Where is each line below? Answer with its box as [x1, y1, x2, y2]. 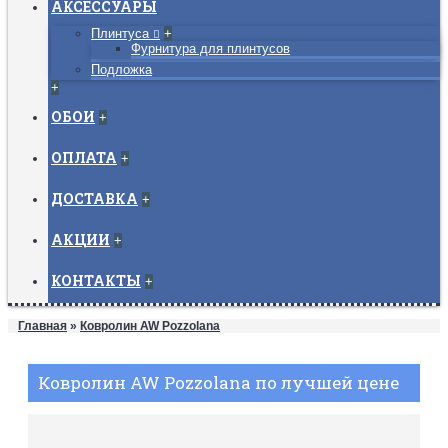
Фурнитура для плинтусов [131, 41, 290, 56]
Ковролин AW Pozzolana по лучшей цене [38, 371, 399, 395]
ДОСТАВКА [51, 189, 138, 208]
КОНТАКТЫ [51, 271, 141, 290]
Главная [18, 319, 67, 333]
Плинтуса [91, 26, 153, 41]
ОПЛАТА [51, 148, 117, 167]
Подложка [91, 62, 152, 77]
